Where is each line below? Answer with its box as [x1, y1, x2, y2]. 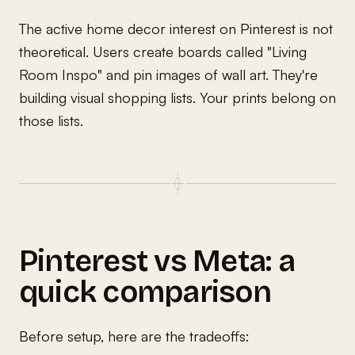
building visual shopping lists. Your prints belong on [19, 88, 336, 106]
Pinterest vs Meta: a [19, 242, 295, 279]
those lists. [19, 111, 83, 129]
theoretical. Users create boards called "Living [19, 42, 307, 60]
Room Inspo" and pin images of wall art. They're [19, 65, 318, 83]
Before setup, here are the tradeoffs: [19, 326, 250, 345]
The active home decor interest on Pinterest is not [19, 19, 333, 37]
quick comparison [19, 273, 271, 310]
